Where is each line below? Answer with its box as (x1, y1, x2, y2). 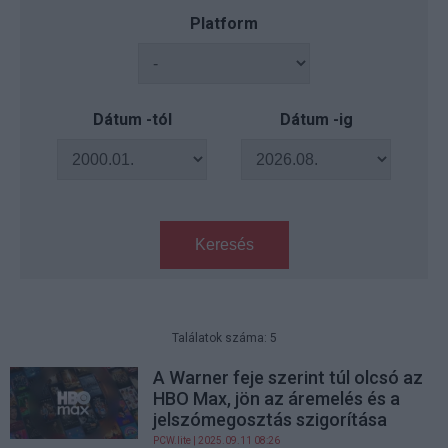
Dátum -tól (92, 110, 172, 129)
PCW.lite (153, 435, 192, 446)
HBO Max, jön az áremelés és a (153, 388, 401, 409)
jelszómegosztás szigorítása (153, 409, 388, 430)
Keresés (194, 236, 254, 253)
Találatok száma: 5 (171, 331, 277, 345)
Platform (190, 14, 258, 33)
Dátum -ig (279, 110, 353, 129)
